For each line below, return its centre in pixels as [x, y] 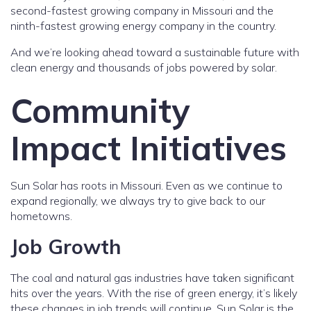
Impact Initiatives [149, 148]
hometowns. [41, 216]
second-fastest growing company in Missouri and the [142, 10]
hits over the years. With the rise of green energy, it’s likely [154, 293]
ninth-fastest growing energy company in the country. [143, 26]
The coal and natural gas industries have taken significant [152, 278]
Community [100, 110]
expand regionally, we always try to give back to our [138, 201]
